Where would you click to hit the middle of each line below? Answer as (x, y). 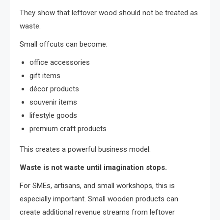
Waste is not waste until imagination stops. (93, 168)
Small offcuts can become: (64, 44)
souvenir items (53, 102)
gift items (45, 76)
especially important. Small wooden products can (99, 199)
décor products (54, 89)
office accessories (60, 63)
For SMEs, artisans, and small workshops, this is (97, 186)
